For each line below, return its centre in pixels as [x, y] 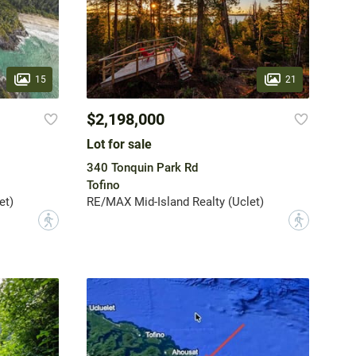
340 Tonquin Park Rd [142, 168]
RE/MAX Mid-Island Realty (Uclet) [175, 202]
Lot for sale [119, 145]
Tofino [103, 186]
